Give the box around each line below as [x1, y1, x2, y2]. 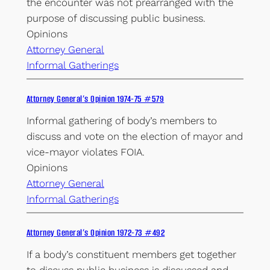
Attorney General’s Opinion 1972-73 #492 [26, 226, 165, 239]
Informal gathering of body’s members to [26, 114, 217, 127]
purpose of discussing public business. [26, 12, 206, 25]
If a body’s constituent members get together [26, 248, 236, 260]
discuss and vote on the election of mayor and [26, 130, 243, 142]
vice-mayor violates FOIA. [26, 145, 145, 158]
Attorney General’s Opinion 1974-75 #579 [26, 92, 165, 105]
